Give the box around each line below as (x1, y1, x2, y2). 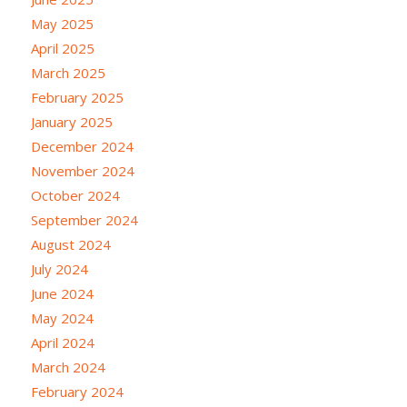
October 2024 (30, 186, 120, 204)
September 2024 (30, 211, 138, 229)
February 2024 (30, 382, 124, 401)
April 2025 (30, 39, 94, 57)
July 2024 (30, 260, 88, 278)
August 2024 (30, 235, 111, 253)
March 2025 (30, 64, 105, 82)
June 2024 (30, 284, 94, 303)
